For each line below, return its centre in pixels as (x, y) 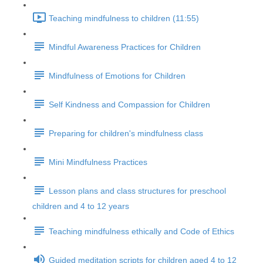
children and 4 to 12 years (81, 206)
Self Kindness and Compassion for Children (129, 105)
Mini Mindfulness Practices (98, 162)
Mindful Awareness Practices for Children (125, 47)
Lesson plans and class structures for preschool (137, 191)
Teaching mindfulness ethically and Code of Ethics (141, 232)
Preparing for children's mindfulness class (126, 134)
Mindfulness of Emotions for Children (117, 76)
